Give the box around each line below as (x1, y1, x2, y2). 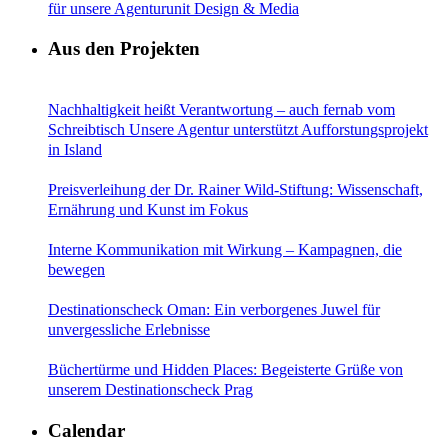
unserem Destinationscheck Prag (48, 380, 253, 398)
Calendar (48, 419, 125, 441)
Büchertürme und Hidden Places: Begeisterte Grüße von (48, 360, 403, 378)
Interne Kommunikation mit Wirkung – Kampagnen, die (48, 240, 402, 258)
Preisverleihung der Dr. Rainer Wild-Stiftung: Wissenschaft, (48, 180, 423, 198)
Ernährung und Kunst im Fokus (48, 200, 248, 218)
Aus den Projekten (48, 38, 200, 60)
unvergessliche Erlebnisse (48, 320, 210, 338)
